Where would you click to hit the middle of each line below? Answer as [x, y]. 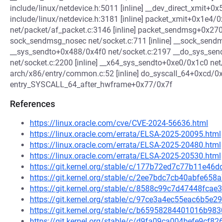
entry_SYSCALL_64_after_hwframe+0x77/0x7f [91, 84]
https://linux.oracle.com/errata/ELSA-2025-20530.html [125, 156]
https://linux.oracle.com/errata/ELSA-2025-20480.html [125, 145]
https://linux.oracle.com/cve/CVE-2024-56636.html [119, 123]
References [32, 104]
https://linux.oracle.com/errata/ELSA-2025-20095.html [125, 134]
